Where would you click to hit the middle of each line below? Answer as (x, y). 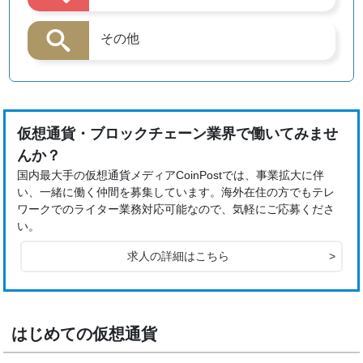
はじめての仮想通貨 (85, 334)
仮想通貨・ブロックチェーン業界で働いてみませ (178, 134)
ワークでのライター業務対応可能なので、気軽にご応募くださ (176, 209)
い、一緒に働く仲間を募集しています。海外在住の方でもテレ (176, 192)
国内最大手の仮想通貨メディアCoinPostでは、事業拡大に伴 (171, 175)
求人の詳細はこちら (178, 256)
